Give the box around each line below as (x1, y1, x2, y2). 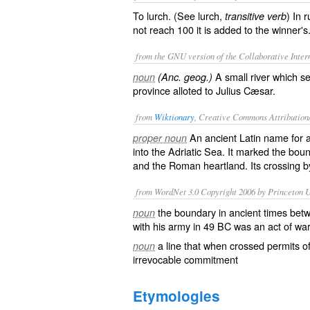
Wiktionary (154, 111, 194, 122)
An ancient (190, 130, 239, 145)
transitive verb (225, 9, 286, 23)
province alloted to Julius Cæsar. (133, 83, 275, 98)
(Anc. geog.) (158, 70, 212, 84)
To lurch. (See (133, 8, 198, 23)
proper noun (133, 131, 187, 145)
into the (133, 144, 168, 158)
